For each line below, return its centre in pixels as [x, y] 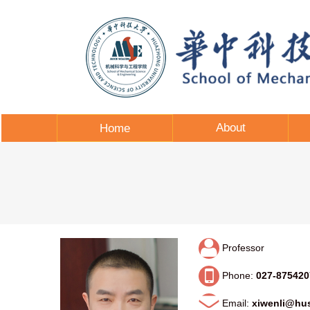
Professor [242, 247]
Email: [236, 303]
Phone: [238, 275]
